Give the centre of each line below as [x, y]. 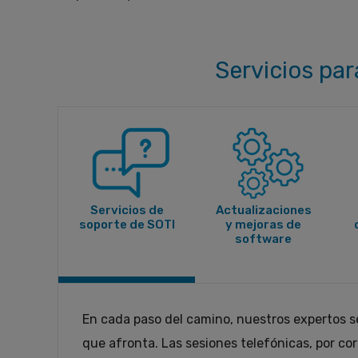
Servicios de [127, 210]
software [264, 239]
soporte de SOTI [127, 224]
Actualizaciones [263, 210]
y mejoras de [264, 224]
